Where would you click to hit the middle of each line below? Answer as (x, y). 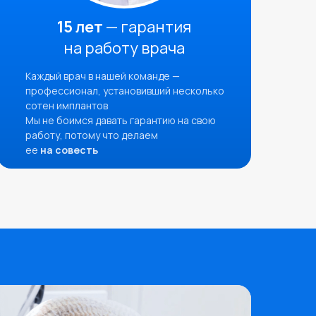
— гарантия (147, 27)
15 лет (80, 27)
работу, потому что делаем (92, 135)
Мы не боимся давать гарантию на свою (121, 120)
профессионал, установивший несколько (125, 91)
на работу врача (124, 48)
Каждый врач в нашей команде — (103, 76)
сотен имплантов (67, 105)
